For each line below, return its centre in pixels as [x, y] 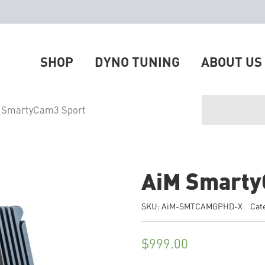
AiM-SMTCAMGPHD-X [202, 206]
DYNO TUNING [137, 61]
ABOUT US [232, 61]
